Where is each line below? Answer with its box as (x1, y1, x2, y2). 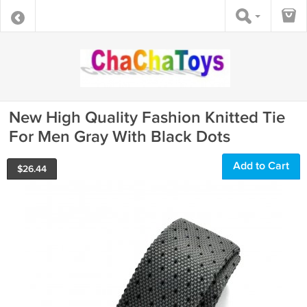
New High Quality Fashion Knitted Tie (9, 108, 285, 127)
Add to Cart (233, 160, 289, 173)
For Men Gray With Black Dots (9, 127, 230, 147)
